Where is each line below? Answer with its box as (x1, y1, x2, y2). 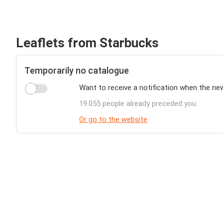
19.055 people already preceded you (79, 99, 196, 108)
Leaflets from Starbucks (16, 35, 159, 50)
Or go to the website (79, 115, 147, 124)
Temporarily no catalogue (24, 65, 129, 76)
